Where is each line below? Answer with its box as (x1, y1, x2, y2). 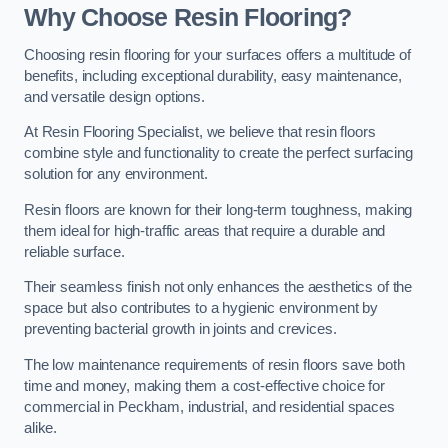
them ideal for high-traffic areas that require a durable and (24, 222, 386, 239)
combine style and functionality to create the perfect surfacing (24, 145, 413, 162)
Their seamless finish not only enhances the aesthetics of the (24, 279, 413, 296)
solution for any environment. (24, 166, 208, 183)
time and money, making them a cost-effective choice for (24, 377, 386, 394)
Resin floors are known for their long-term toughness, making (24, 201, 413, 218)
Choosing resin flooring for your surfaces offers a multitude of (24, 46, 411, 63)
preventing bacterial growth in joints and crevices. (24, 321, 337, 338)
